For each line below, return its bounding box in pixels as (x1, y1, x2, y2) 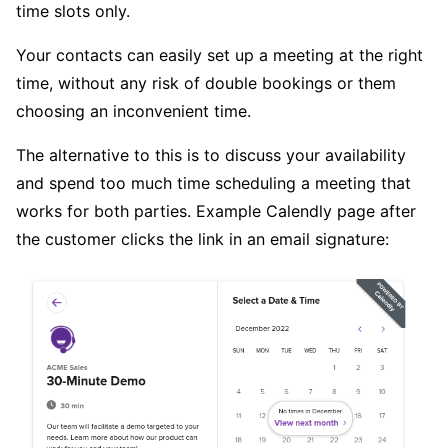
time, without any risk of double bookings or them (16, 73, 396, 94)
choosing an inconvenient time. (16, 101, 251, 122)
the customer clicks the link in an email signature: (16, 229, 389, 250)
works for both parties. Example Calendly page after (16, 201, 416, 222)
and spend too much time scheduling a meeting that (16, 173, 411, 194)
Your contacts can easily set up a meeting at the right (16, 45, 423, 66)
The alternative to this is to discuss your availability (16, 145, 406, 166)
